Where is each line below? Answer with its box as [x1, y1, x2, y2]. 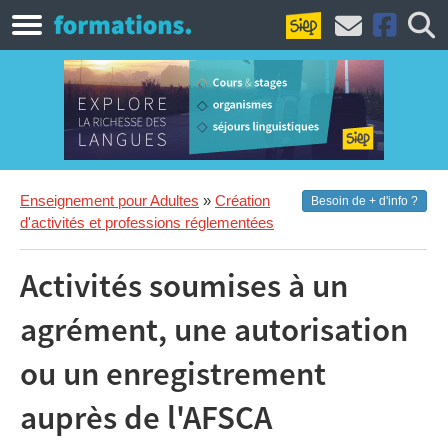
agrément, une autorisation [20, 309, 408, 353]
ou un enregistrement [20, 353, 326, 397]
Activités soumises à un [20, 265, 348, 309]
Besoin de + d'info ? [311, 194, 418, 208]
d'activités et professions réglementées [20, 214, 274, 231]
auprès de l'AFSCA [20, 397, 272, 441]
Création [215, 192, 270, 209]
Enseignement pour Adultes [20, 192, 199, 209]
